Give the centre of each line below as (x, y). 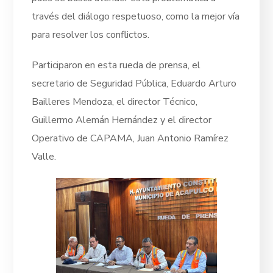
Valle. (44, 156)
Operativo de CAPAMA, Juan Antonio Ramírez (130, 138)
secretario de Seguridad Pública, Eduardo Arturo (134, 83)
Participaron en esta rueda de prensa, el (116, 65)
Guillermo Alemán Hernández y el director (122, 120)
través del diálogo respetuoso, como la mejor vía (136, 16)
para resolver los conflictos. (91, 34)
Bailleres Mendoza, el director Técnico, (115, 101)
